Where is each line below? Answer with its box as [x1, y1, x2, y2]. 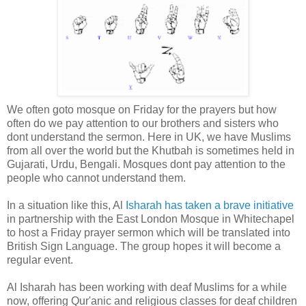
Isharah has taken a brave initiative [126, 199, 294, 211]
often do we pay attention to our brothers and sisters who [7, 117, 279, 129]
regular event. [7, 253, 73, 266]
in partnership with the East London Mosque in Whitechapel [7, 212, 294, 225]
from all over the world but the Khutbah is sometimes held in [7, 144, 294, 156]
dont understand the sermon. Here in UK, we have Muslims [7, 130, 291, 143]
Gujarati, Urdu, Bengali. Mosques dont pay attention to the [7, 158, 286, 170]
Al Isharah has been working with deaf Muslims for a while [7, 281, 287, 293]
